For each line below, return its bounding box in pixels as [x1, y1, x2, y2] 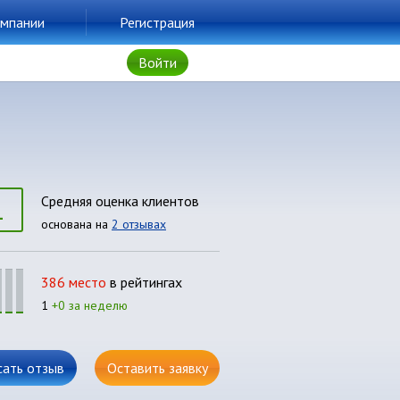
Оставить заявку [106, 359, 208, 377]
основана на [41, 216, 112, 232]
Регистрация [120, 13, 195, 31]
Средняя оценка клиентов [41, 192, 199, 210]
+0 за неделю [52, 297, 128, 313]
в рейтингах [106, 273, 182, 291]
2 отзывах [112, 216, 166, 232]
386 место [41, 273, 106, 291]
